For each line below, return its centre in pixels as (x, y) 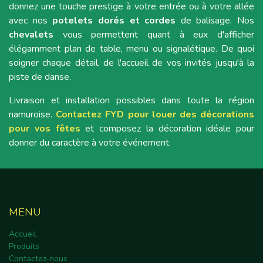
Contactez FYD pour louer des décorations (155, 114)
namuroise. (33, 114)
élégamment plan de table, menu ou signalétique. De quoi (131, 49)
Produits (24, 247)
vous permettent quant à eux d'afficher (154, 35)
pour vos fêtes (45, 129)
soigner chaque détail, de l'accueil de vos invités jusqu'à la (131, 63)
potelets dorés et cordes (114, 21)
